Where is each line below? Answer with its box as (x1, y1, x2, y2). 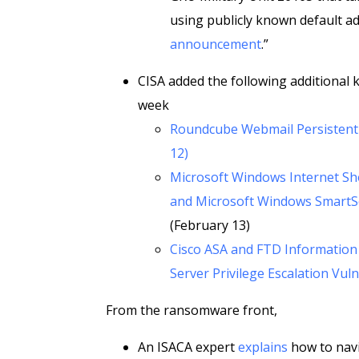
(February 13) (170, 216, 250, 234)
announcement (170, 35, 261, 53)
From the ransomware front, (106, 301, 277, 319)
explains (238, 338, 288, 356)
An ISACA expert (138, 338, 238, 356)
